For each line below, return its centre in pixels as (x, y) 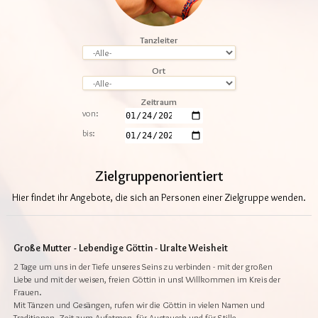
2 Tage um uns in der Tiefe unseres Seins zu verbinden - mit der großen (143, 267)
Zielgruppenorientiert (159, 176)
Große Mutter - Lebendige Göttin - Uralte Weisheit (121, 248)
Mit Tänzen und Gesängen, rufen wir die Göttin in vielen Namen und (139, 305)
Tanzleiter (159, 40)
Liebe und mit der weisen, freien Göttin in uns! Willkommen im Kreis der (147, 280)
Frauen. (28, 292)
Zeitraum (159, 102)
